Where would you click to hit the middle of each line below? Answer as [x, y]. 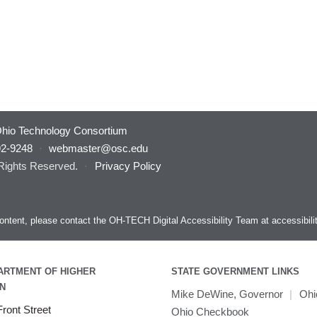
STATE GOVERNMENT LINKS [235, 272]
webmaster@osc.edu [98, 149]
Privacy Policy [128, 166]
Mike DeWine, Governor [227, 294]
